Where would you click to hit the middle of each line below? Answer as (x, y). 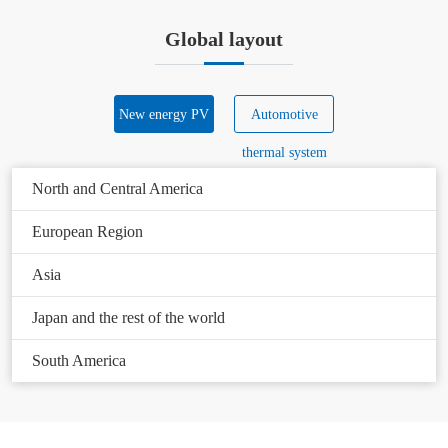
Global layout (224, 38)
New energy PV (164, 114)
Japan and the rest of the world (128, 317)
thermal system (284, 152)
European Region (87, 231)
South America (79, 360)
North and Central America (117, 188)
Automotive (284, 114)
